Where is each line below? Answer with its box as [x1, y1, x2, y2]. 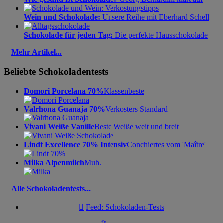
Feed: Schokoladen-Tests [86, 202, 164, 211]
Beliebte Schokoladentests [4, 66, 108, 77]
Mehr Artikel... [11, 48, 62, 57]
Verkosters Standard [105, 104, 168, 113]
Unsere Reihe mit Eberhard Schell [100, 13, 209, 22]
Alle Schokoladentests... [11, 184, 91, 193]
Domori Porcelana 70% [24, 86, 104, 95]
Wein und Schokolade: [24, 13, 100, 22]
